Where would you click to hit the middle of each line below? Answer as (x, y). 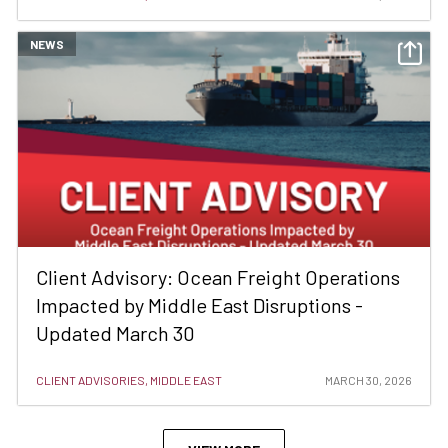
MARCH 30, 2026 (368, 380)
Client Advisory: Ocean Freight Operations (218, 277)
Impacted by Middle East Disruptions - (199, 305)
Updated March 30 (115, 333)
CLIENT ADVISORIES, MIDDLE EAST (129, 380)
